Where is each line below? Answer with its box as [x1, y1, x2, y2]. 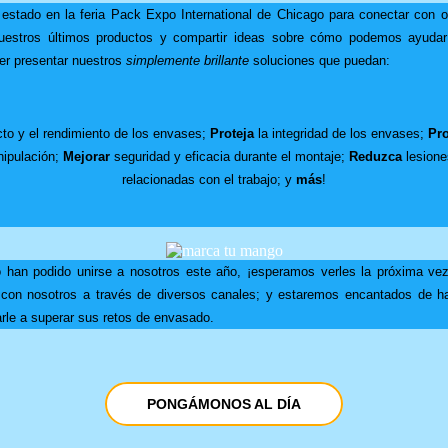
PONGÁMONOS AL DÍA [147, 395, 301, 412]
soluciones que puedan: [249, 52, 390, 68]
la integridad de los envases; [254, 125, 428, 141]
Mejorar [62, 148, 110, 164]
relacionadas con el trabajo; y [122, 171, 296, 187]
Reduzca [348, 148, 402, 164]
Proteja [210, 125, 254, 141]
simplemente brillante [126, 52, 249, 68]
